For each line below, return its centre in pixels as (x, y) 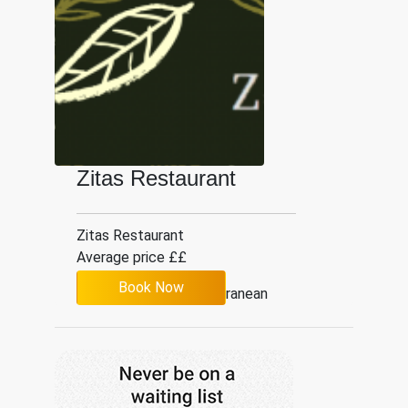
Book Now (151, 287)
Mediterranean (219, 293)
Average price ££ (132, 257)
